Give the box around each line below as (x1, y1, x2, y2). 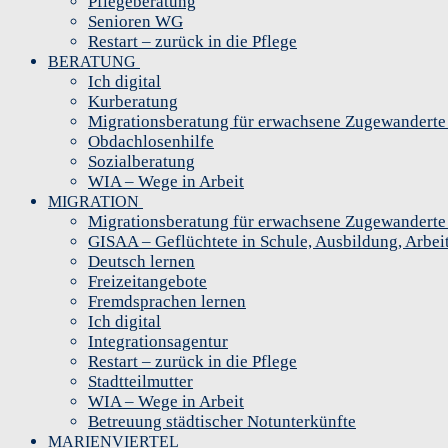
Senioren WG (88, 12, 183, 32)
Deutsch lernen (88, 252, 195, 272)
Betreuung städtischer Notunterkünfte (88, 412, 356, 432)
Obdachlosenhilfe (88, 132, 214, 152)
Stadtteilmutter (88, 372, 193, 392)
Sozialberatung (88, 152, 195, 172)
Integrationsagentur (88, 332, 228, 352)
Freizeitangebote (88, 272, 207, 292)
